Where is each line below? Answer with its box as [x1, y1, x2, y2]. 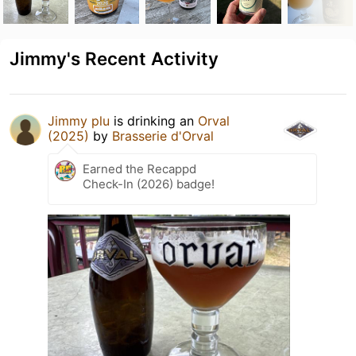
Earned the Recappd [83, 161, 196, 176]
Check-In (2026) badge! [83, 176, 215, 192]
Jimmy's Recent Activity [10, 47, 219, 69]
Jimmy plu [48, 112, 110, 129]
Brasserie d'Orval [112, 127, 214, 144]
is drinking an [110, 112, 198, 129]
